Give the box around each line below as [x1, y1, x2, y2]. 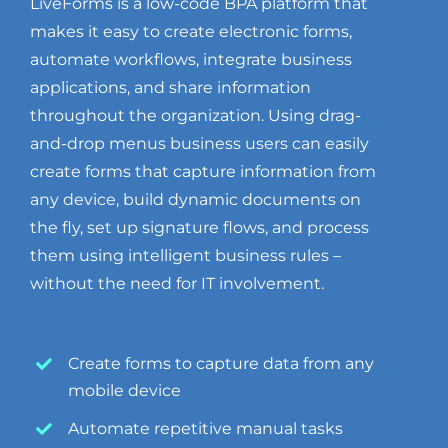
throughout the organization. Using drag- [29, 106, 361, 126]
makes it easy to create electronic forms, [29, 22, 352, 42]
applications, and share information [29, 78, 311, 98]
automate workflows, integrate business [29, 50, 352, 70]
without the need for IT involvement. [29, 274, 324, 294]
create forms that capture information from [29, 162, 376, 182]
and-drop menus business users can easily [29, 134, 369, 154]
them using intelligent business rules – [29, 246, 341, 266]
